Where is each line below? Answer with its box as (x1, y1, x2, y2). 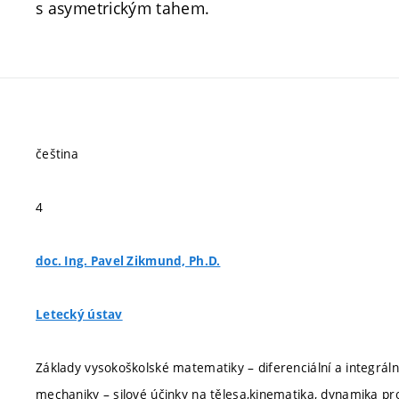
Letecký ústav (36, 306, 123, 322)
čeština (36, 145, 78, 162)
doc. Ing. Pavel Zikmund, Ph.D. (36, 253, 221, 269)
